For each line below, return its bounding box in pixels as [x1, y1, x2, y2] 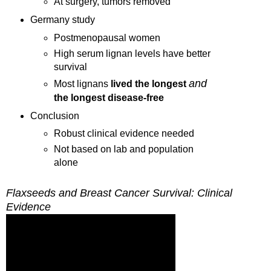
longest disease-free [68, 92, 165, 103]
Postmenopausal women [54, 32, 161, 43]
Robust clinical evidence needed [54, 128, 195, 139]
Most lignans [54, 78, 111, 89]
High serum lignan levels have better [54, 48, 211, 59]
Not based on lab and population [54, 144, 194, 155]
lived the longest [111, 78, 189, 89]
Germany [30, 14, 70, 25]
